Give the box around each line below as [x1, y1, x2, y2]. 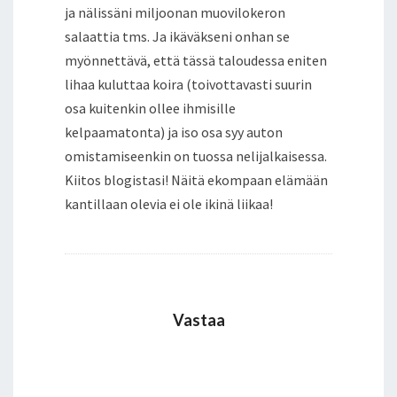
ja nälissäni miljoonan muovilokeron [65, 3, 285, 21]
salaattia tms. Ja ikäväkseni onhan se [65, 27, 290, 45]
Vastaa [172, 309, 225, 330]
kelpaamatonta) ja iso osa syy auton [65, 122, 283, 141]
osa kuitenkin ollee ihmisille [65, 98, 236, 117]
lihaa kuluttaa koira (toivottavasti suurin [65, 74, 312, 93]
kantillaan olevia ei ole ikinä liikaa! [65, 194, 273, 213]
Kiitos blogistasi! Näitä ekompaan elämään [65, 170, 328, 189]
